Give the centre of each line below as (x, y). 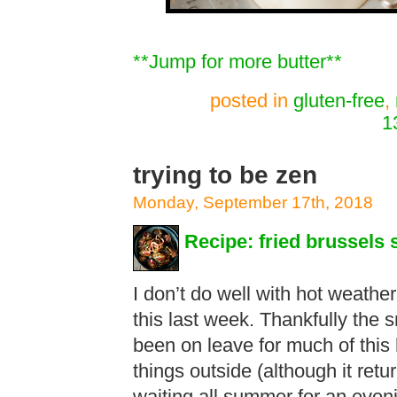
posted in (251, 101)
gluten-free (339, 101)
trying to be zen (225, 175)
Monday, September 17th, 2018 (253, 202)
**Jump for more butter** (237, 62)
